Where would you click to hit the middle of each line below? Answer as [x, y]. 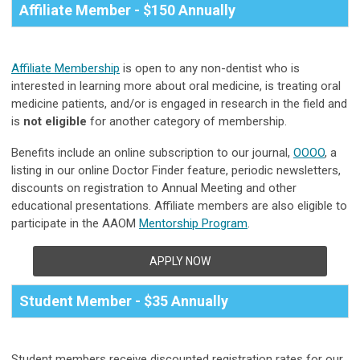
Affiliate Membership [65, 69]
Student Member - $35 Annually [124, 301]
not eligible [55, 122]
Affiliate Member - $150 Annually [127, 10]
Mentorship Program [193, 224]
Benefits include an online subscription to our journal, [152, 153]
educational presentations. [83, 206]
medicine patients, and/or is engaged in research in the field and [179, 104]
